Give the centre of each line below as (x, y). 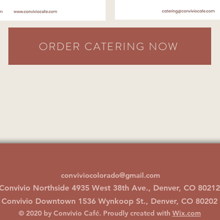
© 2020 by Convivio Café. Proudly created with (95, 213)
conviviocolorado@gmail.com (110, 175)
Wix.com (186, 213)
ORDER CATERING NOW (109, 46)
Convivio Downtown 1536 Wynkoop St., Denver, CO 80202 (110, 201)
